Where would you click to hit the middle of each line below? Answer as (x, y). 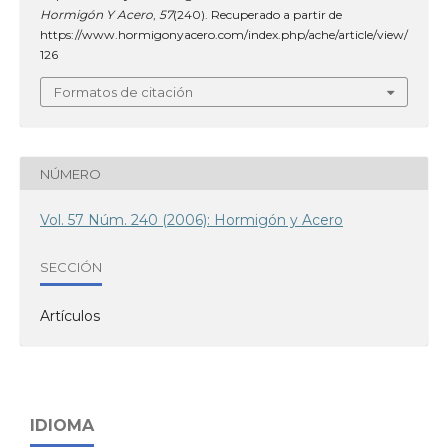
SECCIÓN (71, 266)
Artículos (70, 316)
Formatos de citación (123, 92)
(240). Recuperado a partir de (257, 14)
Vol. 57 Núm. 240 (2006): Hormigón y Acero (191, 220)
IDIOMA (62, 425)
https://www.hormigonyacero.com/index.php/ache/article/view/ (224, 34)
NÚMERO (70, 173)
